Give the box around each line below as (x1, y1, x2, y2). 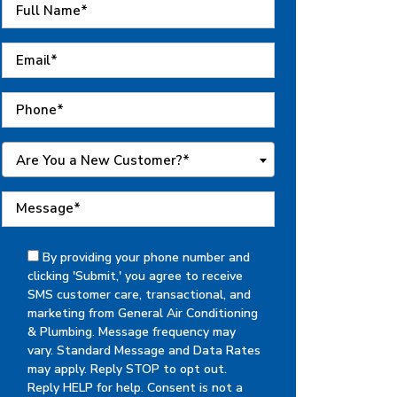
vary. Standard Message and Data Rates (27, 341, 261, 359)
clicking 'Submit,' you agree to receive (27, 267, 243, 284)
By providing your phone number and (43, 248, 250, 266)
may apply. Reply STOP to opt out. (27, 360, 227, 378)
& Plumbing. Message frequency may (27, 323, 236, 340)
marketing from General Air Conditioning (27, 304, 258, 322)
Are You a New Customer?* (16, 151, 190, 169)
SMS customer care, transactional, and (27, 285, 251, 303)
